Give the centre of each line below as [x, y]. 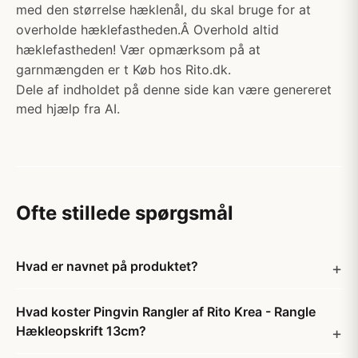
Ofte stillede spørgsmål [125, 213]
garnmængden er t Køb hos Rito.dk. [123, 70]
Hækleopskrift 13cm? [81, 331]
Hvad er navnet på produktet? [107, 266]
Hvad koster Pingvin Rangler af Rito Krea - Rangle [166, 312]
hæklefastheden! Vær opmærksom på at [138, 50]
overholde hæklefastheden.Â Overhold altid [147, 30]
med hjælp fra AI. [68, 109]
